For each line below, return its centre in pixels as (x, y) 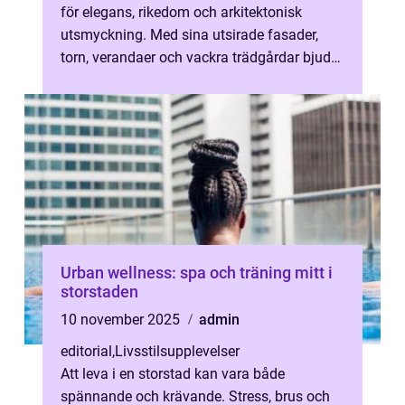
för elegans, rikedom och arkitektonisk (181, 12)
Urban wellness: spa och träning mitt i (197, 273)
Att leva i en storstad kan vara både (173, 374)
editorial (86, 351)
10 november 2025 (122, 320)
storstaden (99, 292)
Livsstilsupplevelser (177, 351)
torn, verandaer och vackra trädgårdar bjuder (202, 57)
